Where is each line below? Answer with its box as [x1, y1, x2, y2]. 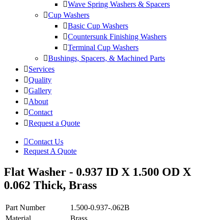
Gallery [28, 86, 52, 95]
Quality [28, 76, 52, 84]
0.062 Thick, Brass [4, 179, 97, 192]
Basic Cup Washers [68, 22, 128, 30]
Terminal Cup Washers [68, 43, 138, 52]
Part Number [5, 203, 45, 212]
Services [28, 65, 55, 74]
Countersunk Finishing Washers [68, 32, 166, 41]
